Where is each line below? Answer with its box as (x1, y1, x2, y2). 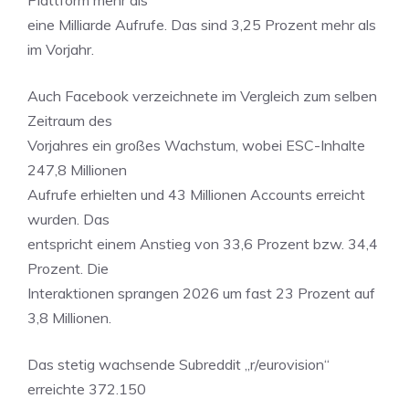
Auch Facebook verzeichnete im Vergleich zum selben (27, 87, 377, 105)
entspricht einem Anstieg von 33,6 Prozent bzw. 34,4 (27, 235, 378, 253)
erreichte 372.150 (27, 380, 146, 398)
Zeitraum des (27, 111, 112, 130)
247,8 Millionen (27, 161, 127, 179)
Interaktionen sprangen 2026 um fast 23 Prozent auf (27, 284, 375, 302)
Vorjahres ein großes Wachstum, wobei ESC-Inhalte (27, 136, 365, 154)
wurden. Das (27, 210, 110, 228)
